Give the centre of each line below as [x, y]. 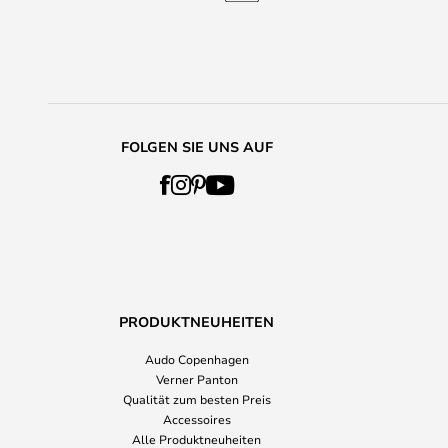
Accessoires [196, 419]
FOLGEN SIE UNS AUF [196, 146]
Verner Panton [196, 379]
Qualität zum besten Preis [196, 399]
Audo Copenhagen [196, 359]
